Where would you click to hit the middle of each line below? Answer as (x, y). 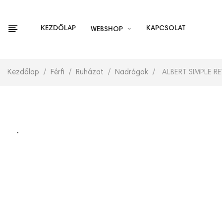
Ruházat (90, 72)
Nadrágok (132, 72)
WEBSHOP (107, 29)
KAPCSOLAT (166, 28)
